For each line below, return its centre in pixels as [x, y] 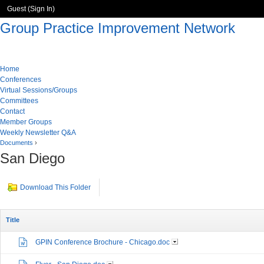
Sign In [41, 9]
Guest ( [19, 9]
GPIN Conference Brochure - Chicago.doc [103, 242]
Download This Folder [55, 187]
